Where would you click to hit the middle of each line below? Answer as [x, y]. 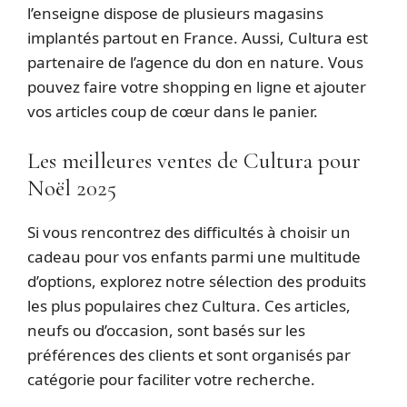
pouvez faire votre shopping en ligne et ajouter [197, 87]
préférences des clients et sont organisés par [189, 354]
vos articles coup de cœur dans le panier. [173, 111]
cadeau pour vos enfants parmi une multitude [194, 256]
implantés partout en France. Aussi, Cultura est [198, 38]
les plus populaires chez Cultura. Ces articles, [189, 305]
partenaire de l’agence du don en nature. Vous [195, 62]
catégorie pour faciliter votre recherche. [171, 379]
